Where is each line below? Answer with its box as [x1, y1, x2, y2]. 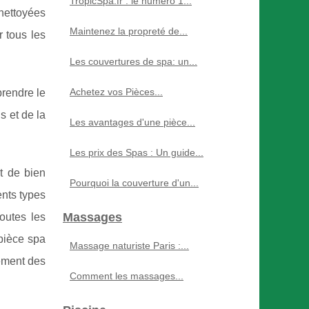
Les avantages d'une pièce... [70, 117, 195, 128]
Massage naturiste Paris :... [70, 240, 189, 251]
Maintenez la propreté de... [70, 26, 188, 37]
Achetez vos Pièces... [70, 86, 163, 97]
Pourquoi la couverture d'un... [70, 177, 199, 188]
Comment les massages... [70, 270, 183, 281]
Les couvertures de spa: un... [70, 56, 197, 67]
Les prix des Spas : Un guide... [70, 147, 203, 158]
